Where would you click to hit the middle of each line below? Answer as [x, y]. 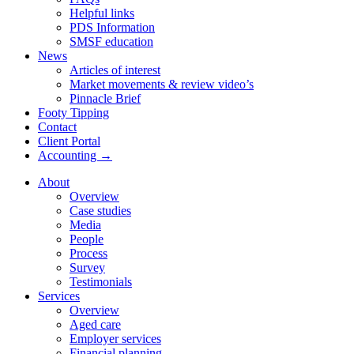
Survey [87, 267]
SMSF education [111, 41]
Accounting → [75, 155]
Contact [57, 127]
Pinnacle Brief [105, 98]
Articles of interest [115, 70]
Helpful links [102, 13]
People [87, 239]
